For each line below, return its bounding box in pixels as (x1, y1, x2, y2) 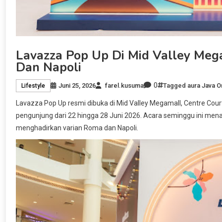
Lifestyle (21, 82, 45, 89)
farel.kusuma (105, 81, 144, 89)
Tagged (163, 81, 187, 89)
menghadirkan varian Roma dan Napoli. (16, 124, 138, 132)
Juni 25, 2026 (58, 81, 96, 89)
